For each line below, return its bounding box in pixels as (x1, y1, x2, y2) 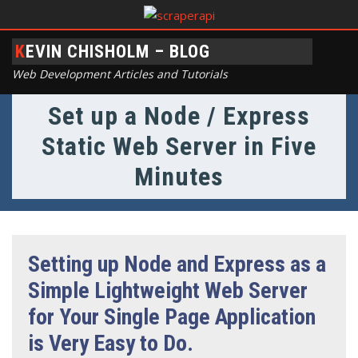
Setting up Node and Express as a (28, 250, 326, 277)
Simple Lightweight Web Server (28, 276, 308, 304)
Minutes (134, 161, 224, 193)
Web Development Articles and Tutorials (12, 66, 228, 82)
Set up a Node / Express (48, 101, 310, 132)
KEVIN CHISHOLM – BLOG (25, 41, 210, 62)
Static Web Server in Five (42, 131, 316, 162)
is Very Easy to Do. (28, 329, 193, 356)
